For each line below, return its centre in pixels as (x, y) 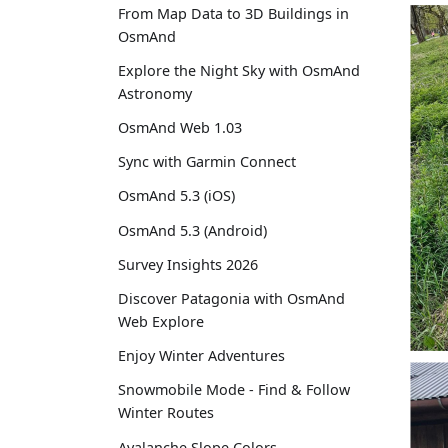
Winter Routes (166, 413)
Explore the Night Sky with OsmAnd (239, 70)
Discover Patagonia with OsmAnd (231, 299)
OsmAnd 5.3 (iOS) (176, 196)
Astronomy (155, 93)
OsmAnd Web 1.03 (180, 128)
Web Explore (161, 322)
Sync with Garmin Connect (207, 162)
